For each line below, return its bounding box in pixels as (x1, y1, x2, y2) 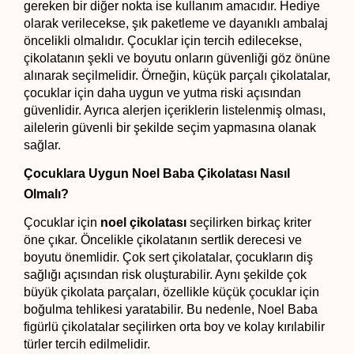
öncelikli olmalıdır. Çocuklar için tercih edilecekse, (24, 33, 302, 47)
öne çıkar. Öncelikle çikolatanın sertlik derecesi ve (24, 232, 302, 247)
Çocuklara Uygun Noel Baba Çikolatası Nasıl (24, 166, 290, 180)
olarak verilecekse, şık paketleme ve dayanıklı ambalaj (24, 16, 328, 30)
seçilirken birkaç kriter (186, 215, 311, 229)
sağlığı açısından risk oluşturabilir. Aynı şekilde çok (24, 267, 307, 281)
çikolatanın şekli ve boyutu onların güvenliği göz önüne (24, 51, 330, 65)
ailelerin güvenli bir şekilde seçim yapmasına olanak (24, 120, 316, 134)
